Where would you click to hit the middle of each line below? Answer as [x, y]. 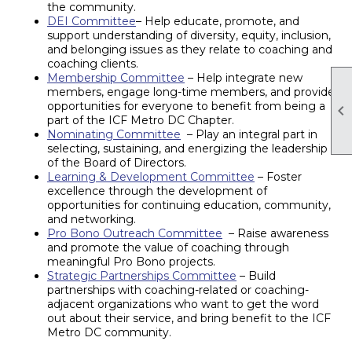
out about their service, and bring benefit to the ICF [189, 319]
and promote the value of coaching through [168, 248]
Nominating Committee [114, 135]
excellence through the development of [157, 191]
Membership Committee [116, 78]
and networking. [92, 220]
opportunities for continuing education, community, [189, 205]
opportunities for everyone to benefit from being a [186, 106]
